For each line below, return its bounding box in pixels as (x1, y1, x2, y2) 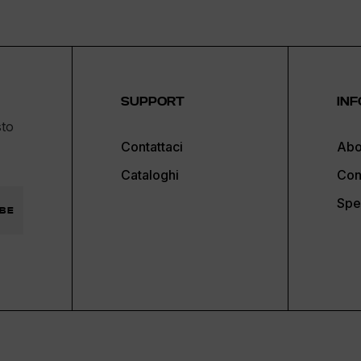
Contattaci (120, 139, 183, 156)
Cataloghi (120, 167, 179, 184)
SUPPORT (120, 95, 185, 109)
